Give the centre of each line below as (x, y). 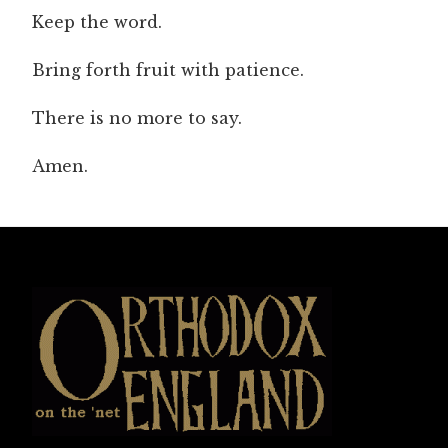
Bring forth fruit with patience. (168, 69)
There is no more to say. (137, 117)
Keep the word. (97, 21)
